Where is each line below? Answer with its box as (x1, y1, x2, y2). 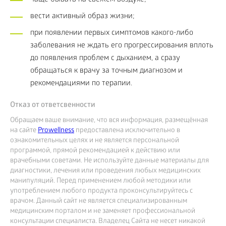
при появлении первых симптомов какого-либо (30, 29, 193, 38)
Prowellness (38, 127, 74, 135)
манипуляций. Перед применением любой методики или (10, 177, 191, 186)
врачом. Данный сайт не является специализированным (10, 197, 187, 206)
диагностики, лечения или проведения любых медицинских (10, 167, 201, 176)
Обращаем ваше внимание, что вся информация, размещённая (10, 117, 208, 125)
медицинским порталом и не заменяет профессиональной (10, 207, 195, 216)
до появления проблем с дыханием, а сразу (30, 54, 180, 63)
